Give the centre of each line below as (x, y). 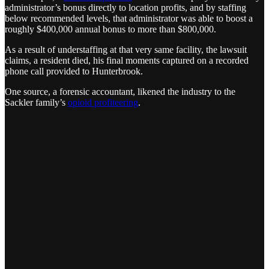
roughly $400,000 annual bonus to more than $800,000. (110, 29)
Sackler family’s (36, 103)
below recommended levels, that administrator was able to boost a (129, 19)
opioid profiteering (103, 103)
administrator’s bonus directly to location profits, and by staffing (125, 8)
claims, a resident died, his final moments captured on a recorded (127, 61)
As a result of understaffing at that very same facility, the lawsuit (126, 50)
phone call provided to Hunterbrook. (74, 71)
